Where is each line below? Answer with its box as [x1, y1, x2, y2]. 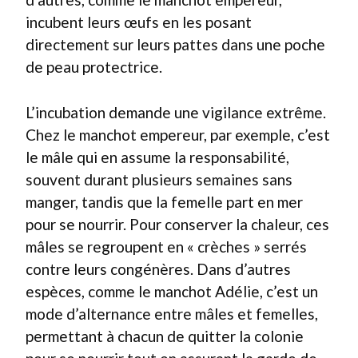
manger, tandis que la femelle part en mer [26, 192, 303, 211]
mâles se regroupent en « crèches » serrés [26, 237, 307, 256]
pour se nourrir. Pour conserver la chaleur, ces [26, 214, 329, 233]
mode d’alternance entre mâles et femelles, [26, 304, 318, 323]
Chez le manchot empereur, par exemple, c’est [26, 125, 330, 144]
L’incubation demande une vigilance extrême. [26, 102, 326, 121]
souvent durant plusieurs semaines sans [26, 169, 292, 189]
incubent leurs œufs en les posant [26, 13, 252, 31]
